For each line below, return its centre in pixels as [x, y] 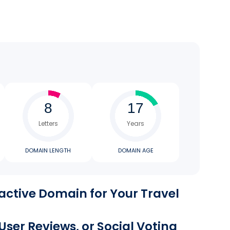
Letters [48, 123]
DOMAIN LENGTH [48, 150]
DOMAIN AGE [136, 150]
